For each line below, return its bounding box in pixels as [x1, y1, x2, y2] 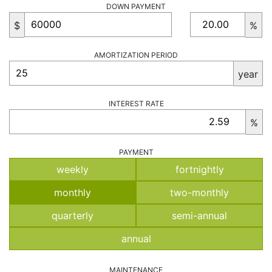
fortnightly [175, 163, 224, 175]
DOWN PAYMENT [106, 1, 166, 11]
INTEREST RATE [108, 98, 164, 108]
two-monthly [170, 186, 229, 199]
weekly [56, 163, 89, 175]
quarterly [52, 209, 93, 222]
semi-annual [172, 209, 227, 222]
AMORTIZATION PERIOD [94, 50, 178, 59]
